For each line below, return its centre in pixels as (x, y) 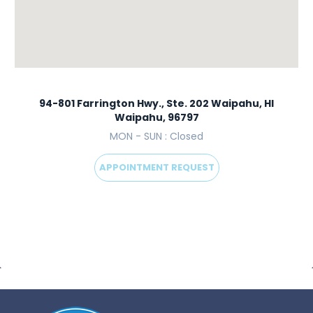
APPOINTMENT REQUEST (156, 167)
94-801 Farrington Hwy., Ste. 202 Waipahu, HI (156, 103)
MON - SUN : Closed (156, 136)
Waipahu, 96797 (156, 117)
